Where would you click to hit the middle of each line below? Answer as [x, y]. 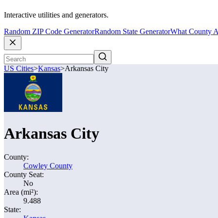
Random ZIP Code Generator [49, 32]
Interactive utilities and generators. [56, 15]
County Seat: [24, 174]
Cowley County [48, 166]
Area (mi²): [21, 192]
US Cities [19, 69]
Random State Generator [132, 32]
